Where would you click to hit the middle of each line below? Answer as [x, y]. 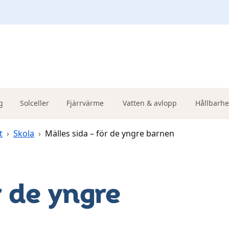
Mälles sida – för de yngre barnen [110, 133]
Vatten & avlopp [150, 103]
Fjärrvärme [85, 103]
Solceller [35, 103]
